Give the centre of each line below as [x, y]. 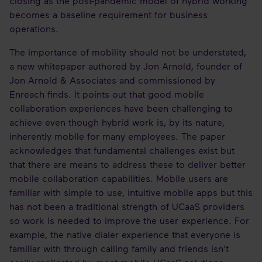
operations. [35, 28]
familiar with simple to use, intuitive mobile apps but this [131, 192]
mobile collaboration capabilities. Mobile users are [119, 178]
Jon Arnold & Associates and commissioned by [112, 80]
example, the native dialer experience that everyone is [125, 234]
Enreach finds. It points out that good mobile [107, 94]
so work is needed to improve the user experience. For [129, 220]
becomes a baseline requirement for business [108, 14]
